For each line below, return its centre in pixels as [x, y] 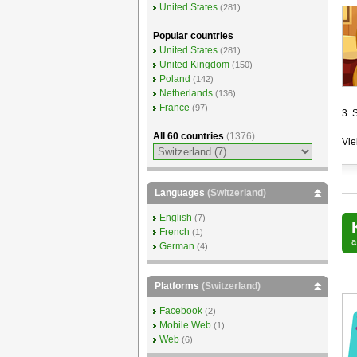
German [177, 246]
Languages [180, 193]
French [174, 232]
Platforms [178, 286]
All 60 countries [189, 136]
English [175, 218]
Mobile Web [185, 325]
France [174, 108]
